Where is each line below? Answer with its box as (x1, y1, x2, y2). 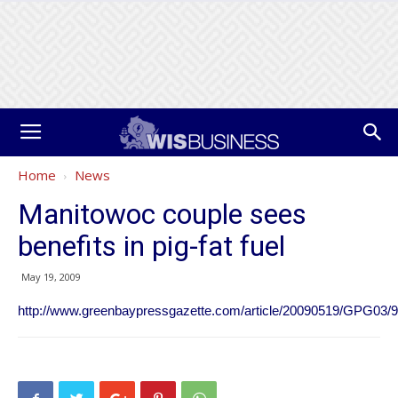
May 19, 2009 (21, 270, 81, 283)
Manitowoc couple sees (18, 197, 306, 231)
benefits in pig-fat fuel (18, 229, 285, 263)
